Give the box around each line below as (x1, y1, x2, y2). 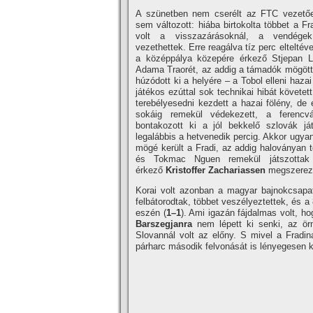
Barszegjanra (136, 219, 197, 229)
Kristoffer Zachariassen (166, 165, 268, 175)
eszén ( (136, 208, 166, 218)
